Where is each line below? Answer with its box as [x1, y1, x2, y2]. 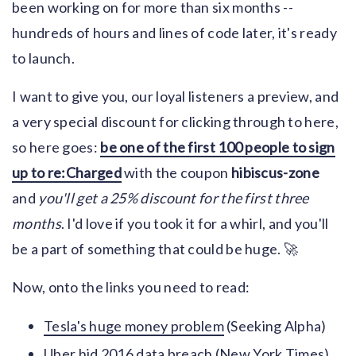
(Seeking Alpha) [223, 317, 327, 335]
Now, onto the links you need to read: [12, 278, 250, 296]
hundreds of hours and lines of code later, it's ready [12, 24, 337, 41]
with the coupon [121, 164, 231, 181]
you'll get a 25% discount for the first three [38, 189, 309, 207]
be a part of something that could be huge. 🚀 [12, 240, 299, 257]
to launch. [12, 49, 75, 67]
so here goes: [12, 138, 101, 156]
